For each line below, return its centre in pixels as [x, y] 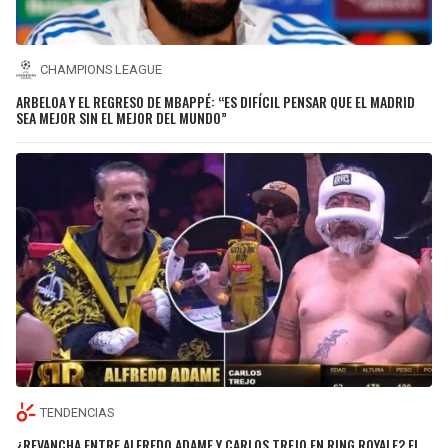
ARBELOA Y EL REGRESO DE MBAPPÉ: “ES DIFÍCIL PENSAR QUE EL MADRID [215, 102]
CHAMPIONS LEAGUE [101, 70]
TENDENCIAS [77, 412]
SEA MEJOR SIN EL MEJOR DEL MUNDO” [121, 118]
